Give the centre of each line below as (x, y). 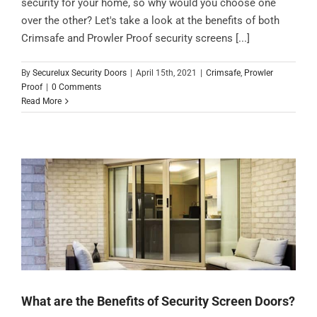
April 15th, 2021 (166, 73)
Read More (41, 101)
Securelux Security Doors (80, 73)
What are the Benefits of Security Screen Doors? (158, 301)
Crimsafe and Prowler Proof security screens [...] (136, 38)
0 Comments (76, 87)
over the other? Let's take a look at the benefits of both (150, 20)
